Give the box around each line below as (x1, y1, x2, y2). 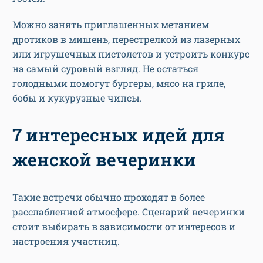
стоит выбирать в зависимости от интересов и (12, 220, 235, 232)
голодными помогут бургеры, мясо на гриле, (12, 76, 225, 89)
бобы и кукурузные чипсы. (12, 91, 142, 104)
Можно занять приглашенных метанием (12, 18, 209, 31)
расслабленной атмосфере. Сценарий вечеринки (12, 205, 245, 218)
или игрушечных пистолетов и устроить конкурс (12, 47, 249, 60)
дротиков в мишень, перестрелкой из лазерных (12, 32, 240, 45)
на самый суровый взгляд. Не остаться (12, 62, 198, 75)
